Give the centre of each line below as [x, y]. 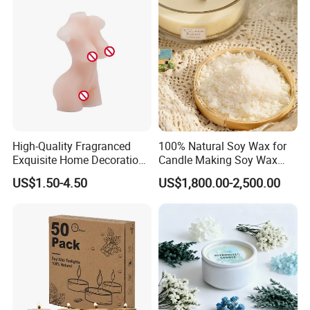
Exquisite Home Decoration [79, 159]
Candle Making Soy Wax [218, 159]
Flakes [174, 173]
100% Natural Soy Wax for [222, 146]
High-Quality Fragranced [72, 146]
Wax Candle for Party [64, 173]
